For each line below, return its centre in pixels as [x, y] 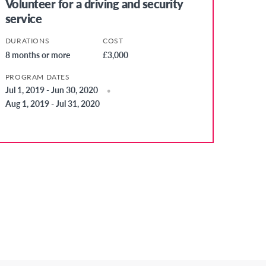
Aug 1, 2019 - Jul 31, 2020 [52, 104]
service [23, 19]
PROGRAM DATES [37, 77]
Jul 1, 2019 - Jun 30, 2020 [51, 90]
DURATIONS [27, 41]
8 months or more [37, 55]
